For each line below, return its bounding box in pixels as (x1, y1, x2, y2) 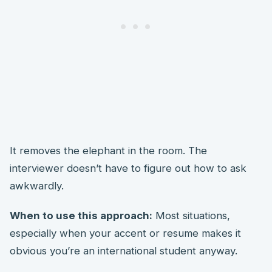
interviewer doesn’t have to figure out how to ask (10, 161, 246, 174)
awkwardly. (10, 179, 64, 192)
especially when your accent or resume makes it (10, 226, 241, 239)
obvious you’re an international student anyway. (10, 244, 237, 257)
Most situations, (152, 209, 230, 222)
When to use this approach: (10, 209, 152, 222)
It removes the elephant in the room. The (10, 144, 207, 157)
